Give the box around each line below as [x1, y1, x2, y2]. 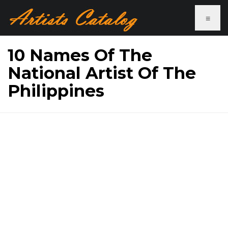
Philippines [8, 81, 104, 101]
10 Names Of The [8, 45, 152, 65]
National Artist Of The [8, 63, 196, 83]
